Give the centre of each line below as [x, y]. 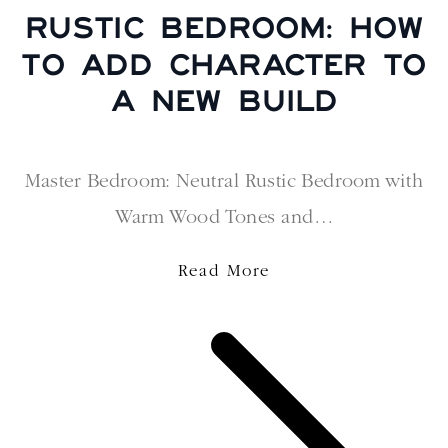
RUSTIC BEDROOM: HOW [224, 26]
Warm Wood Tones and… [224, 217]
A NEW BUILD [224, 98]
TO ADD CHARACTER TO [224, 62]
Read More [224, 272]
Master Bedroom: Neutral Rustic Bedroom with [224, 181]
